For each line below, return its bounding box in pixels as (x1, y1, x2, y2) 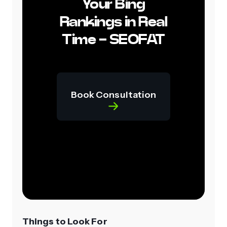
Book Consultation (70, 89, 157, 101)
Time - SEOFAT (62, 30, 165, 49)
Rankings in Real (59, 13, 168, 31)
